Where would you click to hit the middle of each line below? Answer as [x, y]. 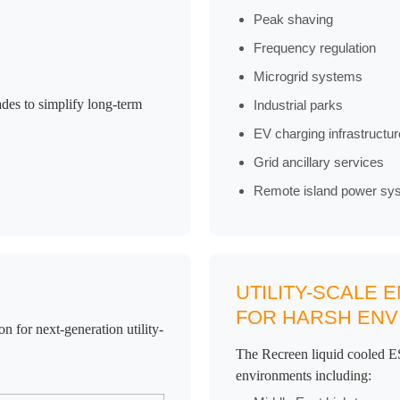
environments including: [304, 376]
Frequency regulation [315, 48]
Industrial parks [298, 105]
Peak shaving [293, 20]
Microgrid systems [308, 77]
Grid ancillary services [319, 162]
